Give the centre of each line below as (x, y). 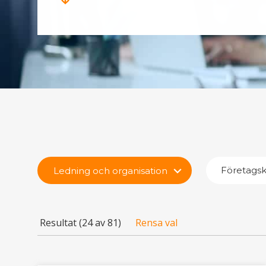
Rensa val (156, 222)
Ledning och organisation (110, 171)
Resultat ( (61, 222)
